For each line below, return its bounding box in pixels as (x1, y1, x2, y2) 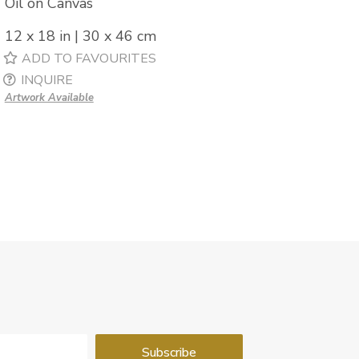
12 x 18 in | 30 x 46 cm (4, 26, 156, 46)
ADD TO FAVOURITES (21, 50, 156, 68)
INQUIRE (20, 71, 73, 90)
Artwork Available (4, 91, 94, 106)
